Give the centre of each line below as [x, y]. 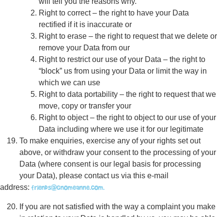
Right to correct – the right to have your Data [114, 13]
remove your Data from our [84, 48]
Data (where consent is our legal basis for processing [110, 164]
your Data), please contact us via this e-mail [94, 176]
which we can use [70, 83]
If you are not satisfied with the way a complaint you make [117, 207]
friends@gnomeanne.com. [68, 187]
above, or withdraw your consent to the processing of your [118, 152]
